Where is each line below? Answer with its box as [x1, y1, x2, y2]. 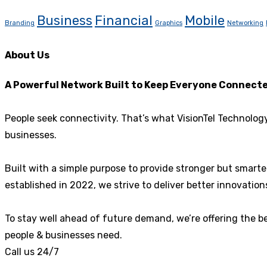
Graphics [155, 19, 182, 27]
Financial [95, 13, 153, 29]
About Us [5, 49, 49, 61]
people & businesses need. [5, 229, 122, 241]
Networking [227, 19, 263, 27]
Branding [5, 19, 35, 27]
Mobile [185, 13, 225, 29]
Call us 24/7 [5, 246, 59, 257]
